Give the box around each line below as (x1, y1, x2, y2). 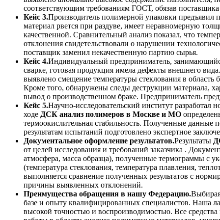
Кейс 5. (24, 101, 48, 110)
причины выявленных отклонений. (24, 181, 143, 190)
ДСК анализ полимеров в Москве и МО (40, 110, 181, 119)
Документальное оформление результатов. (24, 137, 174, 145)
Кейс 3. (24, 13, 48, 22)
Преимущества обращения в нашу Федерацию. (24, 190, 191, 198)
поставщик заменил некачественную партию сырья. (24, 48, 198, 57)
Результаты (174, 137, 213, 145)
